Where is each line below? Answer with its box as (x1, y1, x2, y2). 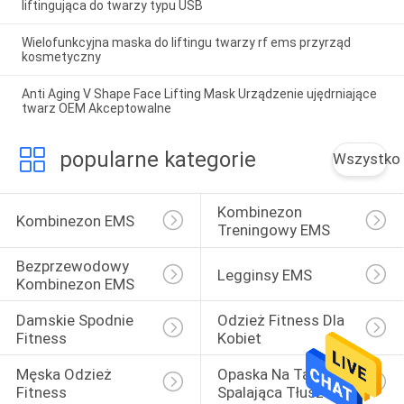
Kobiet (216, 328, 262, 347)
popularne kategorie (59, 146, 256, 172)
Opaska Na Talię (216, 364, 329, 383)
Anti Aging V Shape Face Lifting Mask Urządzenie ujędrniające (21, 87, 377, 102)
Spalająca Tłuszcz (216, 382, 340, 401)
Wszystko (333, 149, 401, 168)
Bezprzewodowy (15, 257, 133, 276)
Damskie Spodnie (15, 310, 137, 329)
